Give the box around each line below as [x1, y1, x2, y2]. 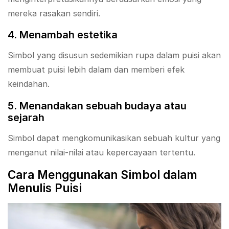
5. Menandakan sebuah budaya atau [8, 99, 187, 112]
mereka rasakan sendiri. [8, 8, 100, 19]
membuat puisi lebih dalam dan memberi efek [8, 64, 185, 75]
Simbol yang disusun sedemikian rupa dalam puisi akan [8, 50, 221, 61]
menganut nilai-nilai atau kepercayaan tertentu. [8, 147, 195, 157]
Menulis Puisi [8, 180, 82, 195]
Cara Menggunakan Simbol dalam [8, 167, 197, 181]
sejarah [8, 111, 44, 124]
